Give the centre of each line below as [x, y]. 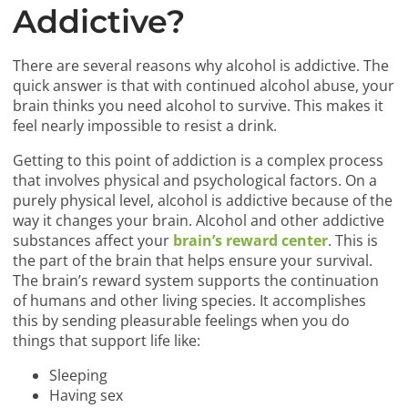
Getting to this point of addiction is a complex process [199, 161]
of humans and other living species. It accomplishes [190, 301]
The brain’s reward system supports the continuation [196, 281]
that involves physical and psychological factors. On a [195, 181]
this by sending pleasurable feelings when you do [182, 321]
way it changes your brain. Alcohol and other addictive [199, 221]
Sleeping [79, 376]
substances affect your [93, 241]
